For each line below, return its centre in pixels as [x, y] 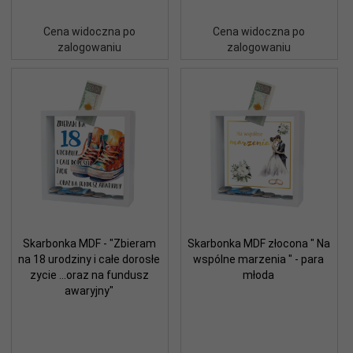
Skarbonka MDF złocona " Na [258, 243]
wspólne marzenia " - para [258, 259]
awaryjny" [89, 290]
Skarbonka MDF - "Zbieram [89, 243]
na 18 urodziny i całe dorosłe [89, 259]
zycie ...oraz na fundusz [89, 275]
